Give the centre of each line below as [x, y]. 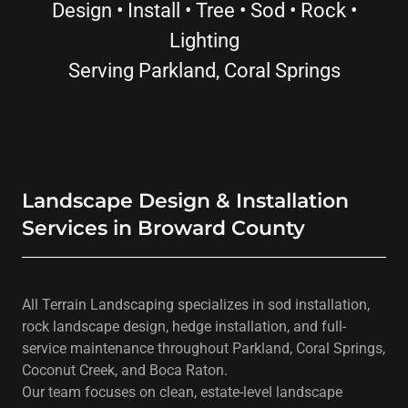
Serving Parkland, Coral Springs [204, 71]
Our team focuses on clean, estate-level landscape [182, 392]
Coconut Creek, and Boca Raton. [125, 370]
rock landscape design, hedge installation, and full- [184, 326]
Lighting [204, 41]
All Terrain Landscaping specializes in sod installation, [196, 305]
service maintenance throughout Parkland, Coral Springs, [204, 348]
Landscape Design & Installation [185, 201]
